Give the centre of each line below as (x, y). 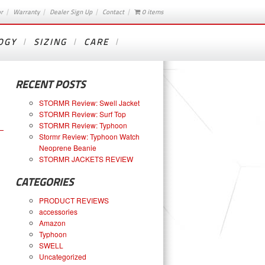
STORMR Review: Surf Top (83, 114)
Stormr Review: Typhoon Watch (89, 136)
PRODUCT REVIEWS (74, 200)
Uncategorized (63, 256)
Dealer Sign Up (71, 12)
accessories (58, 211)
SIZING (50, 42)
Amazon (52, 223)
